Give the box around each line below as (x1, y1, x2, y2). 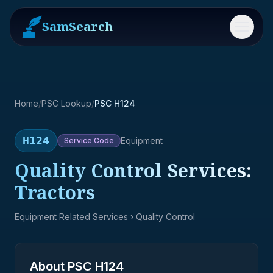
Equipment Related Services (15, 211, 128, 222)
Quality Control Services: (15, 158, 252, 183)
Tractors (15, 180, 95, 205)
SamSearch (42, 18, 113, 35)
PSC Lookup (41, 98, 91, 108)
